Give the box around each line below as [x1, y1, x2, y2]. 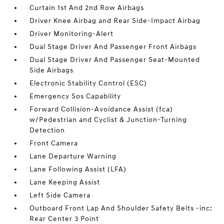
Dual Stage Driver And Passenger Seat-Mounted [29, 55, 200, 64]
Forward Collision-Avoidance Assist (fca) [29, 105, 173, 113]
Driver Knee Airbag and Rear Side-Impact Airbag [29, 16, 201, 25]
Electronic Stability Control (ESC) [29, 79, 147, 87]
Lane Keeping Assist [29, 178, 100, 186]
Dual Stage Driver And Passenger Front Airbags [29, 42, 197, 51]
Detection [29, 126, 65, 134]
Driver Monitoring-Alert [29, 29, 114, 38]
